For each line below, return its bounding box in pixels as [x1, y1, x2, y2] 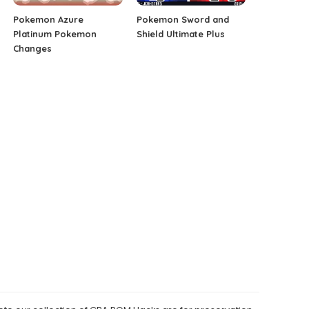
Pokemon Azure [13, 14, 84, 26]
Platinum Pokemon [13, 28, 97, 40]
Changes [13, 43, 52, 54]
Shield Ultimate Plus [136, 28, 225, 40]
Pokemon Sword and [136, 14, 229, 26]
